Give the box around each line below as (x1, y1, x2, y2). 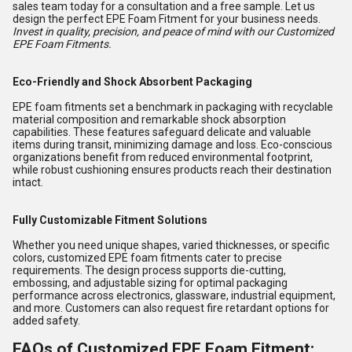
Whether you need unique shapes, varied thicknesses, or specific (13, 239, 329, 251)
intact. (13, 176, 43, 189)
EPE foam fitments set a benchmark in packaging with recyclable (13, 101, 333, 113)
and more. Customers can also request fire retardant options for (13, 302, 329, 314)
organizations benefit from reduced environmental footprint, (13, 151, 313, 163)
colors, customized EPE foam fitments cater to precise (13, 251, 282, 264)
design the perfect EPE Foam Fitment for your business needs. (13, 13, 321, 25)
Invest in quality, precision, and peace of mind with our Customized (13, 25, 334, 38)
